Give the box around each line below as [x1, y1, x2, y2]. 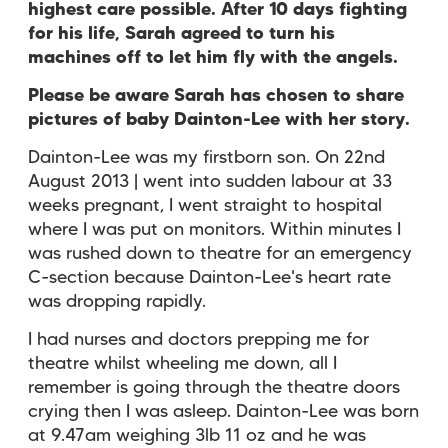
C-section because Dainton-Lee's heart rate [28, 269, 391, 286]
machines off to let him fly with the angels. [28, 49, 403, 66]
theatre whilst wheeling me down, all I [28, 355, 337, 372]
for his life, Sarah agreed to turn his [28, 25, 335, 42]
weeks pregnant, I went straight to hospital [28, 197, 382, 214]
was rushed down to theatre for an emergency [28, 245, 412, 262]
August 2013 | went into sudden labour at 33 [28, 173, 392, 190]
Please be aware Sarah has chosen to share [28, 87, 404, 104]
